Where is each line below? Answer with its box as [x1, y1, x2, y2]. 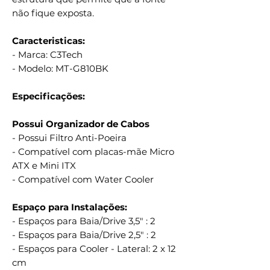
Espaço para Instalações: [12, 201, 127, 213]
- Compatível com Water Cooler [12, 174, 154, 186]
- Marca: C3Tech [12, 49, 83, 61]
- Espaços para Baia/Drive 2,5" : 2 [12, 229, 156, 241]
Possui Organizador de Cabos [12, 118, 149, 130]
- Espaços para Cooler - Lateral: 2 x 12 [12, 243, 176, 255]
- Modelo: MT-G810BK [12, 63, 108, 75]
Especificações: [12, 90, 85, 102]
